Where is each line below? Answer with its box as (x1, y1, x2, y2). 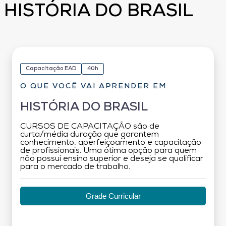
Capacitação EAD (26, 66, 76, 72)
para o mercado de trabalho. (20, 162, 130, 171)
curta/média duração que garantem (20, 130, 159, 139)
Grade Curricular (85, 191, 141, 200)
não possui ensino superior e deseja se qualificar (20, 154, 203, 163)
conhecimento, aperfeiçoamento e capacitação (20, 138, 201, 147)
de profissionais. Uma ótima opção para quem (20, 146, 197, 155)
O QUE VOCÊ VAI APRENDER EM (20, 82, 166, 90)
